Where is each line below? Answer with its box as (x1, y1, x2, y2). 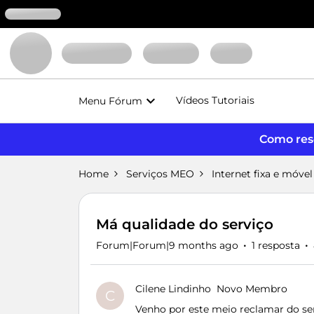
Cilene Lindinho (135, 282, 211, 295)
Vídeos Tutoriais (176, 94, 254, 107)
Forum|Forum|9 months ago (96, 239, 238, 252)
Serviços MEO (126, 168, 194, 180)
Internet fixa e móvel (212, 168, 313, 180)
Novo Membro (217, 282, 287, 295)
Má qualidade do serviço (96, 216, 273, 233)
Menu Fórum (78, 94, 142, 107)
